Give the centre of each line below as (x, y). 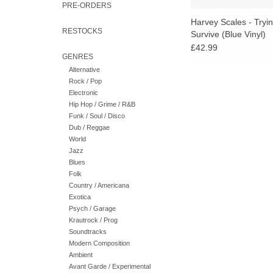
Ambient (80, 255)
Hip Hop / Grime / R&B (102, 105)
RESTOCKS (82, 31)
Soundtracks (87, 232)
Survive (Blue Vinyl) (228, 34)
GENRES (78, 57)
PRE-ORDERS (87, 5)
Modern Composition (99, 243)
